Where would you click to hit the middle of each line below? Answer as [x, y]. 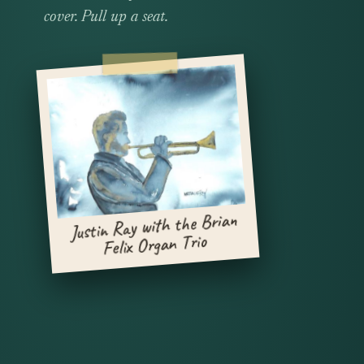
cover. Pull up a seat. [106, 17]
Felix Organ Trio [154, 245]
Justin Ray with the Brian [153, 226]
